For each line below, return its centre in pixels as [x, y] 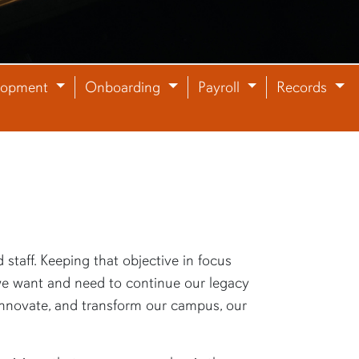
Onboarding [125, 87]
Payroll [220, 87]
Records [304, 87]
